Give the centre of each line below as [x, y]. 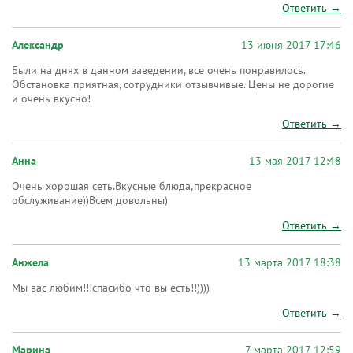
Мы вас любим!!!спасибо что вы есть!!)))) [111, 288]
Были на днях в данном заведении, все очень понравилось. [158, 71]
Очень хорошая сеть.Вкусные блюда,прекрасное [132, 186]
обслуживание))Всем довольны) [90, 201]
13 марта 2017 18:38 [290, 263]
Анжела [30, 263]
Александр [38, 45]
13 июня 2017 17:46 [291, 45]
